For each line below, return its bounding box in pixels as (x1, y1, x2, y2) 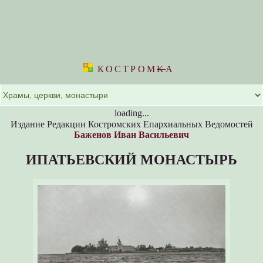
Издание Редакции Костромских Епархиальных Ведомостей (10, 119, 253, 129)
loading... (114, 107, 149, 118)
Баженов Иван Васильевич (74, 129, 189, 140)
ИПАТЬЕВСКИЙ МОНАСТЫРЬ (26, 151, 237, 167)
